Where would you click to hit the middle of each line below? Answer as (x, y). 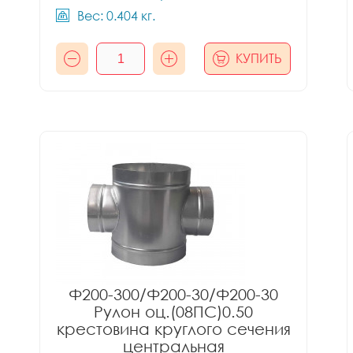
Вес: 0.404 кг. (116, 16)
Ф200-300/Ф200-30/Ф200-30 (173, 294)
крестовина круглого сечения (173, 329)
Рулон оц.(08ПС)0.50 (173, 311)
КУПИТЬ (259, 58)
